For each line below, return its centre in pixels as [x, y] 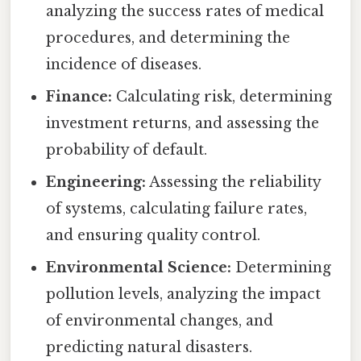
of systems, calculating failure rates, [177, 208]
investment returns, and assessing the [183, 123]
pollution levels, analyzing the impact [184, 294]
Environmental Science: [139, 267]
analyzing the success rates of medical [185, 11]
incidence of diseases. [124, 64]
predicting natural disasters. [149, 347]
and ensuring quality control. [154, 235]
